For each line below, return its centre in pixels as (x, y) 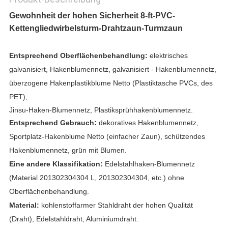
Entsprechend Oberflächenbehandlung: (78, 56)
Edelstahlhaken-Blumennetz (150, 164)
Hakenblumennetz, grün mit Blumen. (68, 150)
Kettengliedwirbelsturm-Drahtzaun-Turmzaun (96, 28)
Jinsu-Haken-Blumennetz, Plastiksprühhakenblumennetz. (101, 110)
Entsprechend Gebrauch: (53, 123)
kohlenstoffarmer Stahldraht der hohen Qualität (117, 205)
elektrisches (168, 56)
